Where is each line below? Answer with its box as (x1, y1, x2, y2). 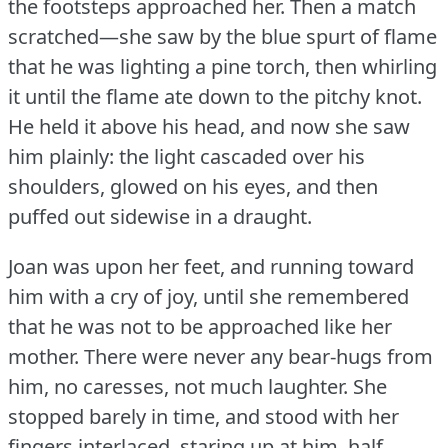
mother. (8, 343, 79, 371)
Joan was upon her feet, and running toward (8, 253, 414, 281)
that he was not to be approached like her (8, 313, 392, 341)
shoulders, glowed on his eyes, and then (8, 173, 378, 201)
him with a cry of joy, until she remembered (8, 283, 409, 311)
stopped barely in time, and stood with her (8, 403, 399, 431)
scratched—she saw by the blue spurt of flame (8, 23, 437, 51)
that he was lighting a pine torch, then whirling (8, 53, 437, 81)
